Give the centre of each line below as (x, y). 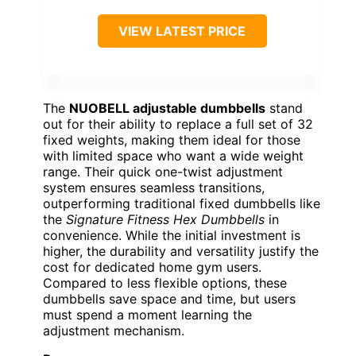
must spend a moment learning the (147, 314)
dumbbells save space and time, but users (169, 298)
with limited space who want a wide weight (173, 155)
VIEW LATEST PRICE (182, 31)
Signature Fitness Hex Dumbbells (165, 219)
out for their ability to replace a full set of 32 (178, 124)
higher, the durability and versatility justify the (181, 251)
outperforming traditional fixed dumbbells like (182, 203)
